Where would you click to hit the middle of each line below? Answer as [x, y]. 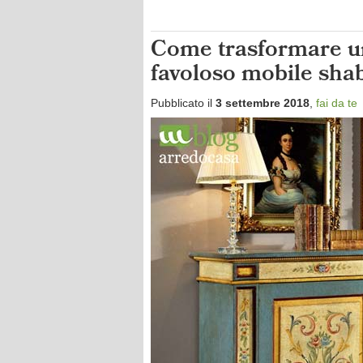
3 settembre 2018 [263, 103]
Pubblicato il [183, 103]
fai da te [337, 103]
